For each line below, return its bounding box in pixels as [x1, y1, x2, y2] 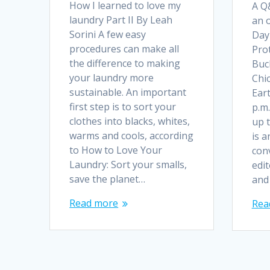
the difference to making [69, 57, 181, 71]
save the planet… [69, 172, 146, 186]
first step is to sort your [69, 100, 177, 114]
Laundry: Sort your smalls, [69, 158, 187, 172]
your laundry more [69, 71, 154, 85]
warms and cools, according [69, 129, 194, 143]
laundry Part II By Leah [69, 13, 173, 27]
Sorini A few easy [69, 28, 146, 42]
